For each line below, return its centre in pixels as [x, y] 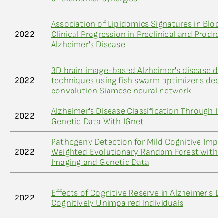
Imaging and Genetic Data [100, 162]
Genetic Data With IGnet [98, 121]
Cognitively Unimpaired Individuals [117, 203]
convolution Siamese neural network [121, 91]
